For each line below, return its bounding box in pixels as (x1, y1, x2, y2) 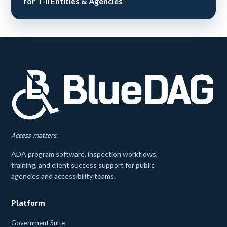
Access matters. (11, 130, 58, 140)
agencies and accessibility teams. (11, 171, 116, 180)
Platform (11, 197, 45, 208)
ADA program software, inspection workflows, (11, 149, 158, 158)
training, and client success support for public (11, 160, 155, 169)
